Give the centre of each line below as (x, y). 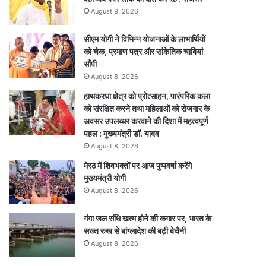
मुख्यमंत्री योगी (105, 178)
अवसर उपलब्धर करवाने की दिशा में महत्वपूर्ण (146, 121)
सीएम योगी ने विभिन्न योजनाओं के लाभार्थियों (145, 39)
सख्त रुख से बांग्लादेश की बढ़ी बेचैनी (135, 231)
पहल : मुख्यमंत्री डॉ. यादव (122, 133)
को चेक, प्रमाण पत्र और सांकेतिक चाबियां (144, 51)
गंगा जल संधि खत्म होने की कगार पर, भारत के (148, 218)
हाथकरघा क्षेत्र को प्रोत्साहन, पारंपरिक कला (147, 96)
